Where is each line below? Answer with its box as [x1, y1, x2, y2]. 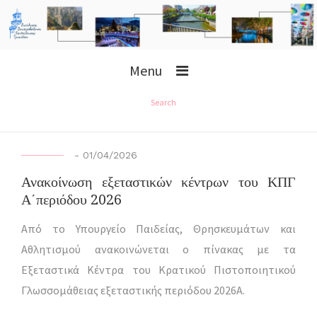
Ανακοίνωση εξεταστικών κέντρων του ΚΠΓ [21, 173, 296, 191]
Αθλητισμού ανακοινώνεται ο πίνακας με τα [21, 241, 296, 256]
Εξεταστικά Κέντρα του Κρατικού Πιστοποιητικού [21, 262, 296, 277]
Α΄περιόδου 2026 [21, 191, 122, 209]
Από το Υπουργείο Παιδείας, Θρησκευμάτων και [21, 221, 296, 236]
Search [150, 96, 176, 108]
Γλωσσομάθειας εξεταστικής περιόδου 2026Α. [21, 282, 245, 297]
